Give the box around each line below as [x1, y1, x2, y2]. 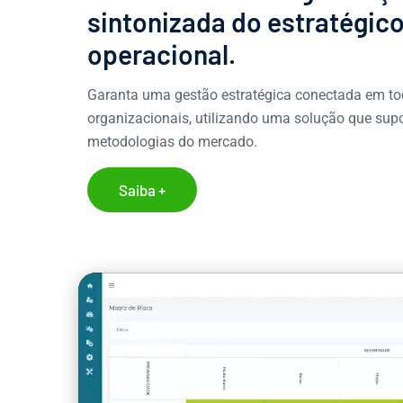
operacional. [87, 38, 236, 71]
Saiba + [119, 181, 166, 200]
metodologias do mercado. [87, 133, 257, 151]
